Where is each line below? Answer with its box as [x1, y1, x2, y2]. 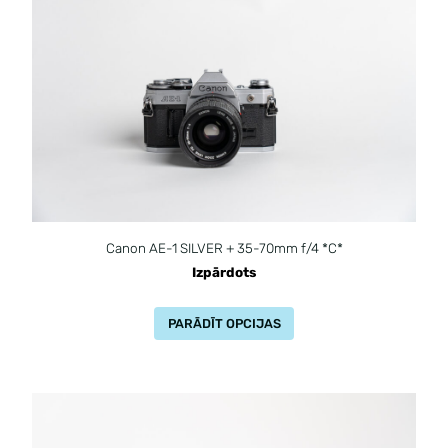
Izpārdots [192, 264, 256, 280]
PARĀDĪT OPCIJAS [167, 316, 281, 332]
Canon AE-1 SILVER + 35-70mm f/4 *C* [105, 240, 343, 256]
